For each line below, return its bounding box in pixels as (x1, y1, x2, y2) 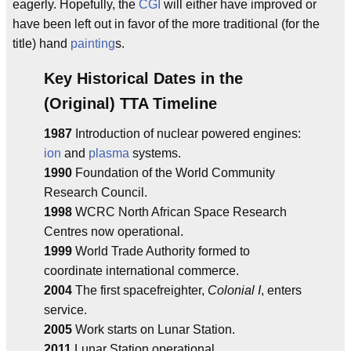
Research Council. (44, 186, 147, 199)
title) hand (13, 37, 71, 50)
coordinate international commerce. (44, 264, 239, 277)
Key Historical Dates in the (44, 70, 243, 87)
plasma (89, 147, 129, 160)
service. (44, 303, 87, 317)
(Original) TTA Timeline (44, 95, 217, 112)
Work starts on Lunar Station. (72, 323, 235, 336)
